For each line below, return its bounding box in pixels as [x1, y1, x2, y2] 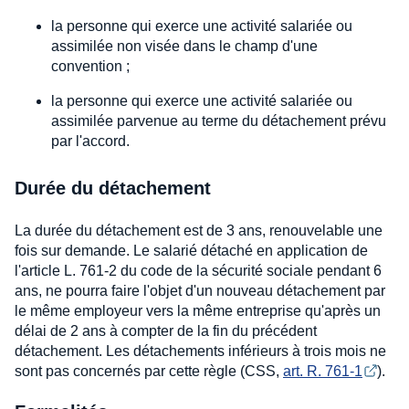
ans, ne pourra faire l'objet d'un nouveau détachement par [15, 283, 385, 299]
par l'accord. [51, 133, 130, 150]
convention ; [51, 58, 130, 75]
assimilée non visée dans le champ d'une [51, 38, 318, 55]
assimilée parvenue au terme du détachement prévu [51, 113, 386, 130]
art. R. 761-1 [283, 363, 362, 380]
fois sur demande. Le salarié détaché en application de [15, 243, 368, 259]
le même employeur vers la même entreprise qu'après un [15, 303, 381, 320]
